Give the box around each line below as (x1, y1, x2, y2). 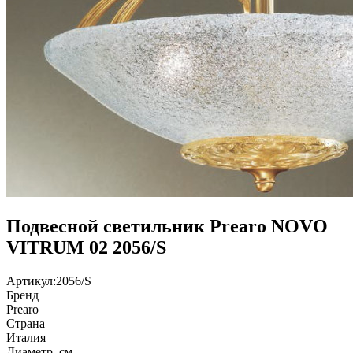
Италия (6, 330, 46, 344)
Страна (6, 316, 45, 330)
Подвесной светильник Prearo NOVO (6, 215, 328, 236)
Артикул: (6, 273, 56, 288)
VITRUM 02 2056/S (6, 236, 166, 258)
